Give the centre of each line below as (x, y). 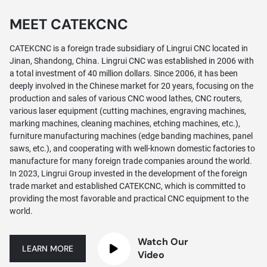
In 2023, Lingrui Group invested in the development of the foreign (128, 173)
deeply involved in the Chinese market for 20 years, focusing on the (131, 86)
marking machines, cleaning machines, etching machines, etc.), (125, 123)
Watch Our (163, 242)
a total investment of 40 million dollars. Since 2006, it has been (123, 73)
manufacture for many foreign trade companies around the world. (131, 161)
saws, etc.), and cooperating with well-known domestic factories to (132, 148)
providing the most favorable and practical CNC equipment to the (129, 198)
